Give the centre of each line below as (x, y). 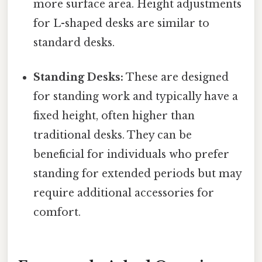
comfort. (57, 212)
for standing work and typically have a (136, 96)
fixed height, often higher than (114, 116)
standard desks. (74, 42)
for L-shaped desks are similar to (122, 23)
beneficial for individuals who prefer (132, 154)
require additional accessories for (124, 193)
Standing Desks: (79, 77)
